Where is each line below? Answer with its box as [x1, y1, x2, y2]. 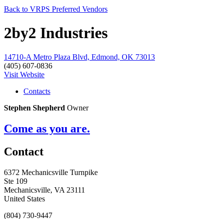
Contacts [23, 87, 50, 95]
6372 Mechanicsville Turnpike [4, 168, 98, 176]
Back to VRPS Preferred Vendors [4, 5, 108, 13]
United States [4, 194, 45, 203]
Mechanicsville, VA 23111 [4, 185, 85, 194]
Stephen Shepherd [4, 103, 65, 112]
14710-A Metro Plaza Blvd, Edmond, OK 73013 [4, 52, 155, 61]
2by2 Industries [4, 24, 108, 42]
